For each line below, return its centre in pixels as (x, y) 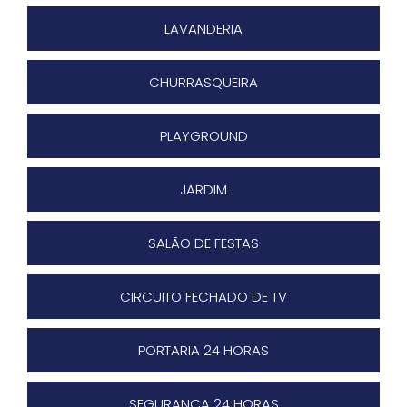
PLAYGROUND (203, 136)
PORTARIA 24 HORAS (203, 351)
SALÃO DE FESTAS (203, 243)
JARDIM (203, 190)
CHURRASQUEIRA (203, 83)
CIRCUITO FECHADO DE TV (203, 297)
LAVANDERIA (203, 29)
